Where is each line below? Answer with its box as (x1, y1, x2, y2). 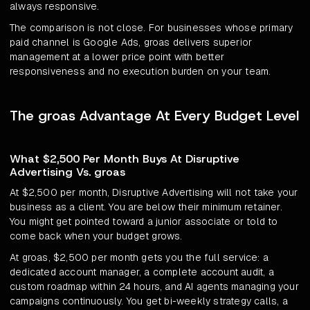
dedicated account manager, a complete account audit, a (10, 266, 274, 279)
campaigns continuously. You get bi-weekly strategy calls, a (10, 295, 288, 308)
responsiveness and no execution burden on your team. (10, 65, 271, 78)
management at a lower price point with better (10, 51, 225, 64)
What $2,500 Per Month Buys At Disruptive (10, 152, 239, 167)
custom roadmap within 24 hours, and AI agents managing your (10, 280, 299, 293)
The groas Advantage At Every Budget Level (10, 107, 299, 125)
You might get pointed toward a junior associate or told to (10, 215, 278, 228)
